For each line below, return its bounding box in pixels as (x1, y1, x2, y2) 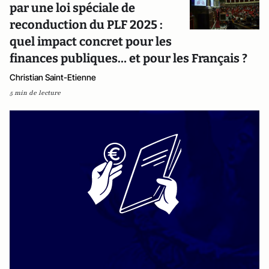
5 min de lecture (10, 88, 61, 97)
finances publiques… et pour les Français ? (10, 51, 247, 65)
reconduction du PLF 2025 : (10, 17, 163, 32)
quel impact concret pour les (10, 34, 172, 49)
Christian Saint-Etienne (10, 72, 96, 82)
